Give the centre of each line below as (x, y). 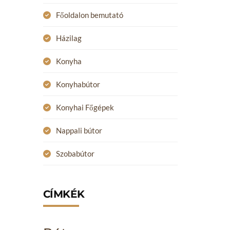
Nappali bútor (79, 130)
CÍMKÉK (64, 194)
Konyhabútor (78, 84)
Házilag (69, 38)
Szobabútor (75, 154)
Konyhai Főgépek (85, 107)
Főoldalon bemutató (89, 15)
